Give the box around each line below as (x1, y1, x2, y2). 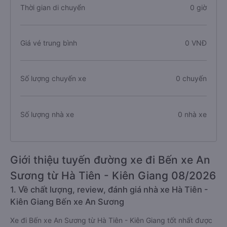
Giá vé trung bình (20, 75, 77, 84)
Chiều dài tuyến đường (20, 4, 96, 13)
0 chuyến (175, 110, 207, 119)
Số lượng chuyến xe (20, 110, 86, 119)
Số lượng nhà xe (20, 146, 74, 155)
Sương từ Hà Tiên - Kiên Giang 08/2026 (10, 206, 216, 218)
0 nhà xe (177, 146, 207, 155)
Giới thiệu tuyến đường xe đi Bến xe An (10, 190, 210, 203)
